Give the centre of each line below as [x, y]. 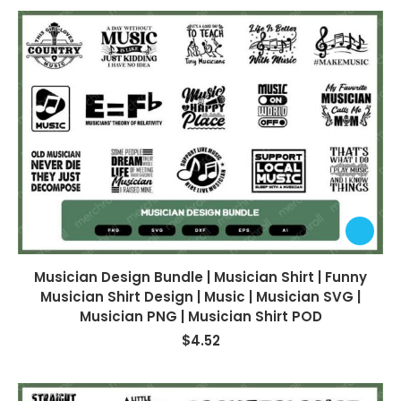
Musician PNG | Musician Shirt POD [200, 316]
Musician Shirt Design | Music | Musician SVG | [200, 296]
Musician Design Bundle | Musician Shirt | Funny [200, 277]
